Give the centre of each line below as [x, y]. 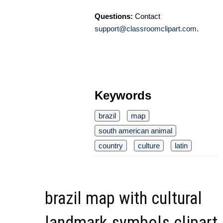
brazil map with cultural [123, 198]
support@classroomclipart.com [146, 28]
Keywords [123, 95]
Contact [147, 16]
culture [149, 145]
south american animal [135, 130]
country [111, 145]
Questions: [114, 16]
